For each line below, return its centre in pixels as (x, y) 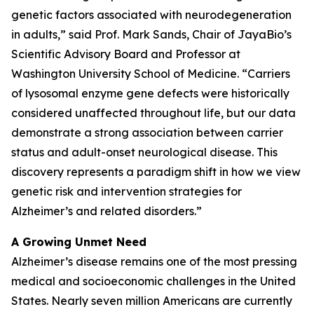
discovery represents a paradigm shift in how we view (156, 172)
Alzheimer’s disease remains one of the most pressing (154, 261)
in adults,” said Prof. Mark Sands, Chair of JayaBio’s (151, 34)
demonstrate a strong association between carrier (147, 132)
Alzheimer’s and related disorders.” (107, 211)
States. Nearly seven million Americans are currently (152, 301)
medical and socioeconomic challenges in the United (153, 281)
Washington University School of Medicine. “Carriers (151, 74)
